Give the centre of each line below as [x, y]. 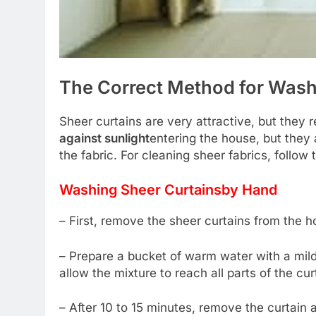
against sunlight [104, 138]
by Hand [249, 190]
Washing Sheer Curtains [140, 190]
